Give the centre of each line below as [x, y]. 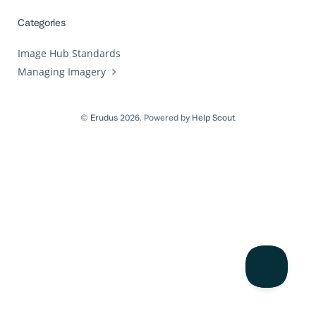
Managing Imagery [63, 72]
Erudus [104, 117]
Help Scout [214, 117]
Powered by [168, 117]
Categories [42, 23]
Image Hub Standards [69, 54]
